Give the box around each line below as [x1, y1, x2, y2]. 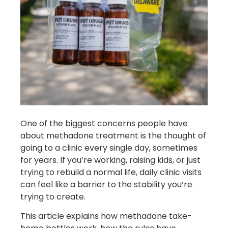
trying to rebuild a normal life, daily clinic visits [20, 166, 202, 178]
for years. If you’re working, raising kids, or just [20, 154, 201, 166]
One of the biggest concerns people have [20, 117, 188, 129]
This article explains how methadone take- [20, 210, 192, 222]
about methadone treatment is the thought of [20, 129, 206, 141]
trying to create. [20, 190, 85, 203]
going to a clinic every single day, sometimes [20, 141, 197, 154]
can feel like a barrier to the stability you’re [20, 178, 192, 190]
